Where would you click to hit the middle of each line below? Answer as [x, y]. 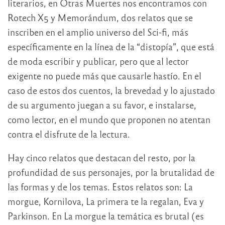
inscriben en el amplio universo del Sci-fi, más [98, 32]
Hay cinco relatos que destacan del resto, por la [101, 158]
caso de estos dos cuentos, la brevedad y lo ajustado [111, 90]
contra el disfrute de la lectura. [69, 134]
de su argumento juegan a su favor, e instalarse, [102, 105]
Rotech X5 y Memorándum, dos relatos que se [100, 18]
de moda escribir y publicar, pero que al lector [98, 61]
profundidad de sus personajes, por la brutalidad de [111, 172]
